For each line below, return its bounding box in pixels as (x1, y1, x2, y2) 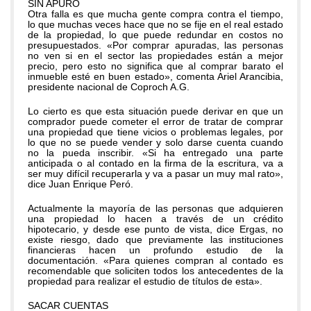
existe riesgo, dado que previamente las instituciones (28, 234, 283, 245)
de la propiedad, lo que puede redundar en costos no (28, 29, 283, 40)
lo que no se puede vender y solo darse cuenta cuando (28, 137, 283, 148)
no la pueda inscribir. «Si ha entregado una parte (28, 147, 283, 158)
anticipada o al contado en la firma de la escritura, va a (28, 158, 283, 169)
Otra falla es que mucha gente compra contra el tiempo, (28, 8, 283, 19)
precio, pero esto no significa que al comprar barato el (28, 60, 283, 72)
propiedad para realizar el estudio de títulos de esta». (28, 276, 262, 287)
